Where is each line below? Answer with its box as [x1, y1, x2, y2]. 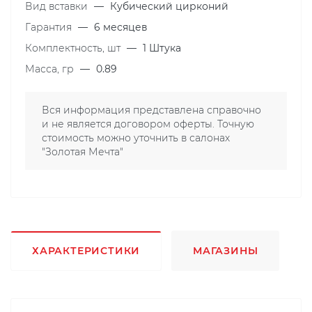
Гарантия [25, 20, 75, 33]
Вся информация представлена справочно [42, 103, 261, 116]
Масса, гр [25, 62, 77, 75]
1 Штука [143, 41, 181, 54]
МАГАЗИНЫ [193, 244, 258, 257]
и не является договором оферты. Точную [42, 117, 254, 130]
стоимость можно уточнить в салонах [42, 131, 230, 144]
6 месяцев [94, 20, 148, 33]
